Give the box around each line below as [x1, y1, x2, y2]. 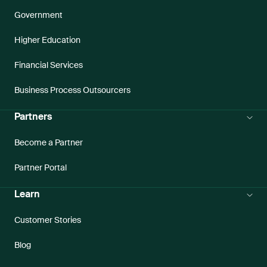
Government [14, 11, 63, 20]
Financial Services [14, 61, 83, 70]
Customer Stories [14, 216, 81, 225]
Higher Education [14, 36, 80, 45]
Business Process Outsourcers [14, 86, 131, 95]
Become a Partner [14, 139, 83, 147]
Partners [14, 113, 52, 122]
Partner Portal [14, 164, 67, 172]
